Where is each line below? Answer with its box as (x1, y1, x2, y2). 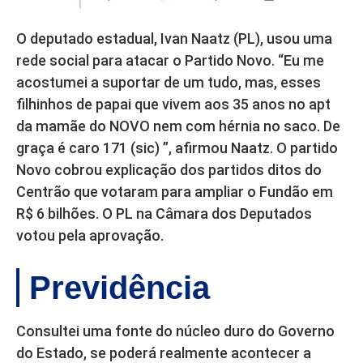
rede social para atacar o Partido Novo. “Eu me (16, 52, 324, 70)
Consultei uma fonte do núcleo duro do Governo (16, 322, 335, 340)
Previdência (29, 270, 210, 306)
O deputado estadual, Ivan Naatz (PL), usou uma (16, 30, 332, 48)
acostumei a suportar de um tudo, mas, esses (16, 74, 321, 92)
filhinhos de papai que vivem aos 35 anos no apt (16, 96, 331, 113)
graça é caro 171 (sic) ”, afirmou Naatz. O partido (16, 139, 338, 157)
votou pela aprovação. (16, 227, 164, 245)
